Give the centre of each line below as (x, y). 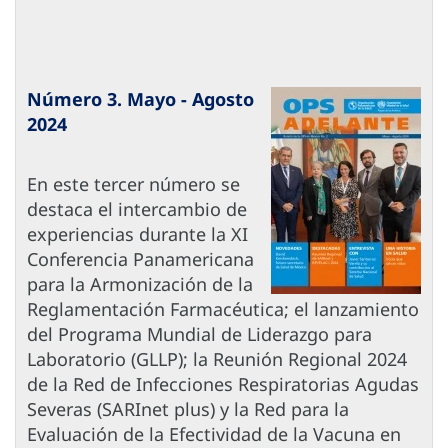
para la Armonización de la (140, 284)
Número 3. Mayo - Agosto (140, 99)
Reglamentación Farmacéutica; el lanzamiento (223, 309)
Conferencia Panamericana (140, 259)
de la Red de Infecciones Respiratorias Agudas (223, 384)
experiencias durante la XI (137, 234)
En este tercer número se (133, 184)
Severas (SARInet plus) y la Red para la (188, 409)
